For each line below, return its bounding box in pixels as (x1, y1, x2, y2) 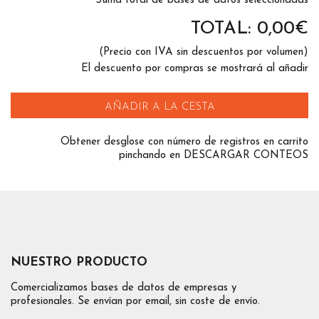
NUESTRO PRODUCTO (11, 256, 147, 268)
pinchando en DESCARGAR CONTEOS (119, 150, 308, 161)
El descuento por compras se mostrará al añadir (81, 63, 308, 74)
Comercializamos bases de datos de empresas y (11, 283, 236, 293)
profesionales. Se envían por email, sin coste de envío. (11, 296, 260, 307)
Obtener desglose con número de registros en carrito (61, 137, 308, 147)
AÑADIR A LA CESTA (104, 102, 215, 113)
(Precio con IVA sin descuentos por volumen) (99, 47, 308, 58)
